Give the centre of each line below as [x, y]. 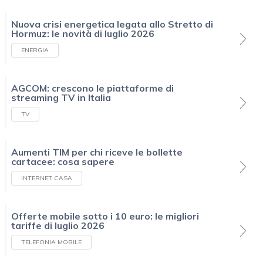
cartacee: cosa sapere [63, 162]
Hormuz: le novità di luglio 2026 [83, 34]
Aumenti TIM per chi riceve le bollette [97, 152]
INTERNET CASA [47, 178]
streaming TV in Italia [61, 98]
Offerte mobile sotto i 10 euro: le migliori [105, 216]
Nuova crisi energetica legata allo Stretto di [112, 24]
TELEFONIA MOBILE [51, 242]
